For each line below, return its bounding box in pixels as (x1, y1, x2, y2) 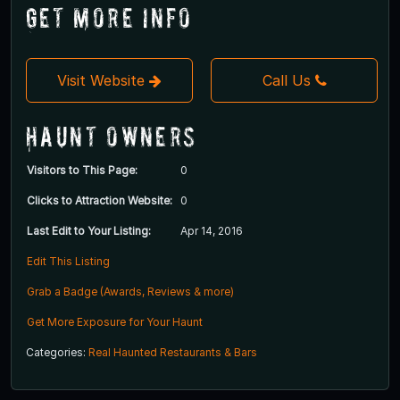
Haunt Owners (26, 120, 197, 152)
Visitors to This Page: (27, 162, 137, 177)
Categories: (26, 345, 88, 359)
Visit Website (57, 71, 149, 89)
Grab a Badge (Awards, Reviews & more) (27, 284, 234, 298)
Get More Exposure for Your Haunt (27, 314, 203, 329)
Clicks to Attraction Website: (27, 193, 172, 207)
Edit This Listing (27, 254, 110, 268)
